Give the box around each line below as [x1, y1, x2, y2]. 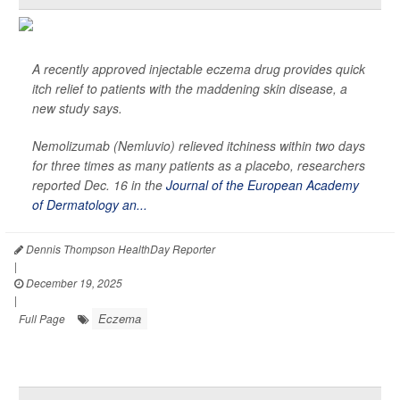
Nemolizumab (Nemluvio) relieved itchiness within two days [32, 137, 365, 155]
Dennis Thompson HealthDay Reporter [23, 241, 215, 257]
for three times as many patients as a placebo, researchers [32, 156, 365, 175]
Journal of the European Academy [166, 176, 359, 195]
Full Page [19, 311, 65, 327]
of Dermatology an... [32, 196, 147, 214]
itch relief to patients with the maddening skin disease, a [32, 79, 347, 98]
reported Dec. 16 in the [32, 176, 166, 195]
